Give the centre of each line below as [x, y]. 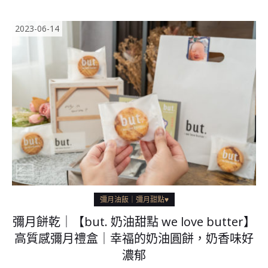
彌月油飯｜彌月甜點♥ [134, 200]
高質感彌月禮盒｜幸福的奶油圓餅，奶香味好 [134, 239]
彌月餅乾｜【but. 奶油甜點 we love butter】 [134, 222]
